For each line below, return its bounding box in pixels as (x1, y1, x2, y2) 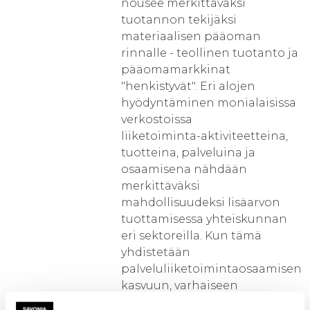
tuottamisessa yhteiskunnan (121, 212, 287, 226)
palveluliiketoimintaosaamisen (121, 262, 302, 275)
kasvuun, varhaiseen (121, 279, 238, 292)
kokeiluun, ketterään (121, 295, 241, 309)
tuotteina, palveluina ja (121, 146, 255, 159)
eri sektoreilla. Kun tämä (121, 229, 262, 242)
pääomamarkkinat (121, 63, 230, 76)
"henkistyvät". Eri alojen (121, 80, 255, 93)
